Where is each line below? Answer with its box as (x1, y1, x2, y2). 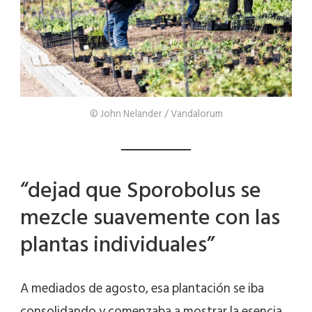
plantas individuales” (20, 227, 214, 263)
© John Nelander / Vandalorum (89, 106, 223, 123)
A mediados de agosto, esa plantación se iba (20, 277, 264, 299)
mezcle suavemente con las (20, 200, 280, 236)
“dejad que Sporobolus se (20, 173, 261, 209)
